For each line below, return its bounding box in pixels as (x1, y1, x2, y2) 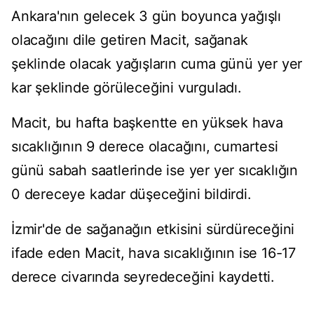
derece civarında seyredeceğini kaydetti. (11, 268, 275, 286)
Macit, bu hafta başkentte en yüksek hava (11, 114, 283, 132)
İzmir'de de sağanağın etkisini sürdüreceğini (11, 221, 295, 238)
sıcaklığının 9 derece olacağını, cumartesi (11, 138, 278, 156)
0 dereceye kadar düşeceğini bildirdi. (11, 186, 252, 203)
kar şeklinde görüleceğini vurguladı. (11, 79, 242, 97)
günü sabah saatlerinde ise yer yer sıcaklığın (11, 162, 298, 179)
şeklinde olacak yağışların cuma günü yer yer (11, 55, 303, 73)
